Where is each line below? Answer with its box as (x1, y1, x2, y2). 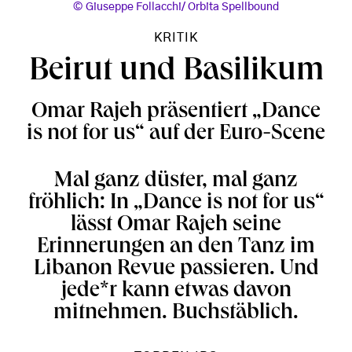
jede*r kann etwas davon (60, 280, 291, 303)
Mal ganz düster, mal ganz (54, 170, 298, 193)
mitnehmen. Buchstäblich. (53, 302, 299, 325)
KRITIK (153, 31, 199, 44)
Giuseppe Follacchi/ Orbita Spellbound (86, 2, 279, 13)
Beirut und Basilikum (28, 56, 324, 90)
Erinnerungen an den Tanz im (37, 236, 315, 259)
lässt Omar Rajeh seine (71, 214, 281, 237)
